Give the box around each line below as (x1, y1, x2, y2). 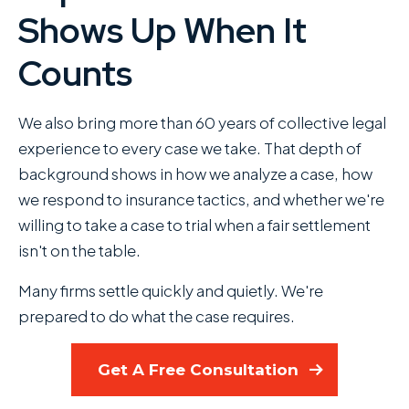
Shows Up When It (18, 7, 307, 55)
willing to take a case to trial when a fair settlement (18, 215, 371, 236)
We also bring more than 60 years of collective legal (18, 112, 386, 133)
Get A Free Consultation (98, 361, 299, 380)
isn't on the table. (18, 240, 141, 261)
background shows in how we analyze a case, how (18, 163, 372, 184)
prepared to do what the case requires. (18, 306, 295, 327)
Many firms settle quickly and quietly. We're (18, 280, 323, 301)
